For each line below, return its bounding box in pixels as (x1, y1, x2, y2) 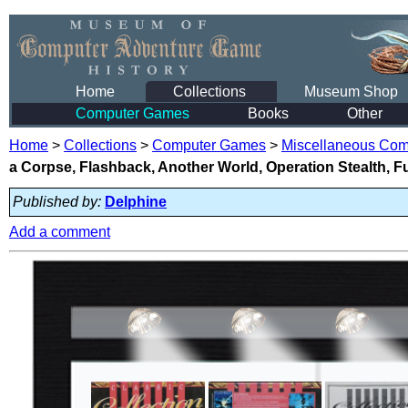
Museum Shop (304, 84, 398, 99)
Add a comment (9, 224, 110, 240)
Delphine (105, 194, 167, 209)
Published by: (13, 194, 101, 209)
